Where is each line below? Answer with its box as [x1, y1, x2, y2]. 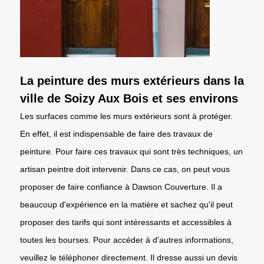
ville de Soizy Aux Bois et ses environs [20, 91, 238, 105]
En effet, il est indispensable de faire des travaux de [20, 128, 213, 138]
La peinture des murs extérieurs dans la [20, 74, 244, 87]
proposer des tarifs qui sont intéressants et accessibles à [20, 217, 232, 227]
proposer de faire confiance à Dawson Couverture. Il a [20, 181, 222, 192]
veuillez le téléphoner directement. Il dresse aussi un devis [20, 252, 237, 262]
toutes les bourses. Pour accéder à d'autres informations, [20, 235, 233, 245]
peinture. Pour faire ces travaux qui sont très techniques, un [20, 146, 243, 156]
